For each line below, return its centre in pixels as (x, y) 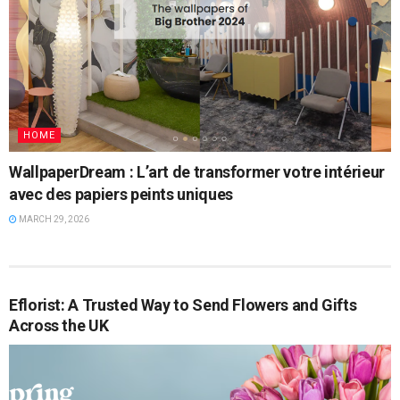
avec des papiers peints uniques (121, 195)
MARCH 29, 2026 (53, 220)
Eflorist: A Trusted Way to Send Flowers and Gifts (183, 305)
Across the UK (59, 326)
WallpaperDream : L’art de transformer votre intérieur (197, 172)
